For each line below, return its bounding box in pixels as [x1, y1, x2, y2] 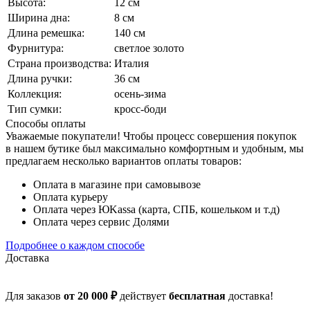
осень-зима [114, 87, 166, 100]
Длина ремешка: [8, 26, 84, 39]
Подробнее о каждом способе [6, 239, 145, 251]
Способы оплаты [6, 117, 86, 129]
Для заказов [6, 289, 64, 302]
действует [117, 289, 169, 302]
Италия [114, 57, 149, 69]
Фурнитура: [8, 42, 64, 54]
